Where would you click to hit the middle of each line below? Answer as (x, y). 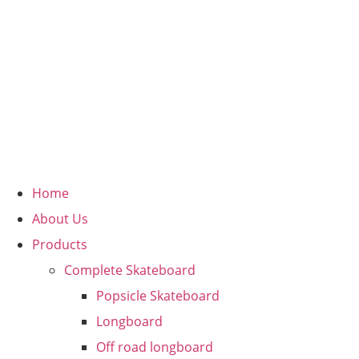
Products (60, 244)
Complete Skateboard (130, 270)
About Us (60, 219)
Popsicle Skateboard (158, 296)
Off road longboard (155, 347)
